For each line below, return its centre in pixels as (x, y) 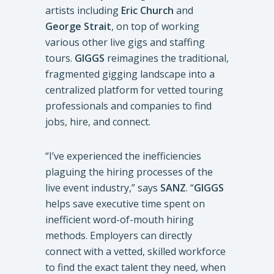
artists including (83, 11)
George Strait (78, 27)
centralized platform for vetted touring (134, 90)
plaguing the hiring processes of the (129, 172)
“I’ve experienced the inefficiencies (123, 156)
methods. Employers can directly (119, 236)
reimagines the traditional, (167, 58)
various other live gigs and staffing (125, 43)
